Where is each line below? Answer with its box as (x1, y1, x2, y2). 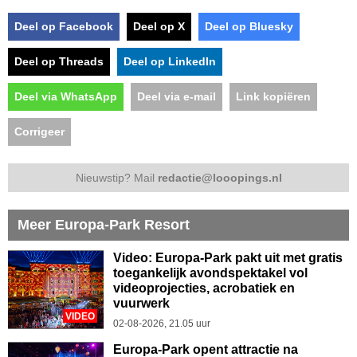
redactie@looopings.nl (157, 171, 282, 185)
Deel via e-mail (137, 90, 216, 104)
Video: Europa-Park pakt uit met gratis (113, 251, 343, 265)
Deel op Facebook (14, 20, 113, 33)
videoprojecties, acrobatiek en (113, 281, 295, 296)
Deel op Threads (14, 55, 104, 69)
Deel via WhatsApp (14, 90, 117, 104)
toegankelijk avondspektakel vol (113, 266, 308, 280)
